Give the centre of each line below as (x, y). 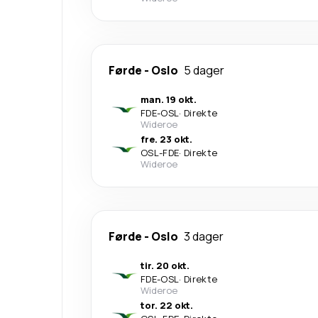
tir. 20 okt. (165, 265)
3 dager (204, 236)
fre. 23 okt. (166, 139)
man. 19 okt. (169, 99)
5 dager (204, 70)
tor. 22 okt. (167, 305)
